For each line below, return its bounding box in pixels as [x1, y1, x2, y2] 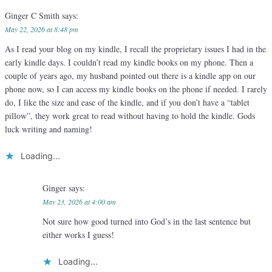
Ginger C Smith [5, 10, 62, 22]
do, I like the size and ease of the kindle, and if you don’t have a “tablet [5, 97, 250, 109]
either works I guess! [42, 229, 114, 241]
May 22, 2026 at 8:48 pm [5, 24, 78, 35]
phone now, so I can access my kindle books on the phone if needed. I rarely [5, 83, 267, 95]
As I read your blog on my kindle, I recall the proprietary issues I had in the [5, 43, 266, 55]
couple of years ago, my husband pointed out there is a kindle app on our [5, 70, 256, 82]
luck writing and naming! [5, 123, 92, 135]
